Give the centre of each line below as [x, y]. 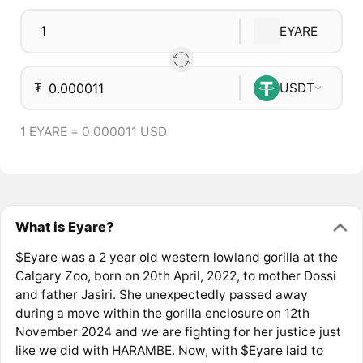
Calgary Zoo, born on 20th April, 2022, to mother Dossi [175, 276]
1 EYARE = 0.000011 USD [93, 132]
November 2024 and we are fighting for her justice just [178, 332]
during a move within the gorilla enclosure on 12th [162, 314]
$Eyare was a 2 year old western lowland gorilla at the [176, 258]
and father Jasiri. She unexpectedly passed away [161, 295]
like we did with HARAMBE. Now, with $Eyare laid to [169, 351]
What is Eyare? [64, 226]
